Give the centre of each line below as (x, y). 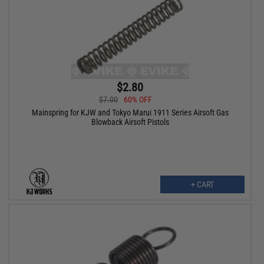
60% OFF (138, 100)
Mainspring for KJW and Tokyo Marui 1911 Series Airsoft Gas (130, 113)
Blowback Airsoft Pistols (130, 122)
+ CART (202, 185)
